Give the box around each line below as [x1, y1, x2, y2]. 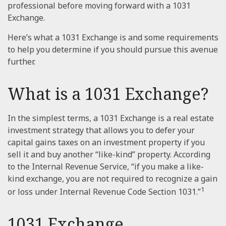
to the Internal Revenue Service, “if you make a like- [8, 161, 204, 172]
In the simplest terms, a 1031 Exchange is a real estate [8, 112, 214, 124]
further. [8, 56, 35, 67]
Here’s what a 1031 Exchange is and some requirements [8, 32, 218, 43]
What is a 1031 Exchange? [8, 83, 208, 104]
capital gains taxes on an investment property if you [8, 137, 205, 148]
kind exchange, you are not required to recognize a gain [8, 173, 217, 184]
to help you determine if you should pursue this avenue [8, 44, 218, 55]
